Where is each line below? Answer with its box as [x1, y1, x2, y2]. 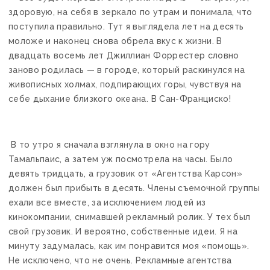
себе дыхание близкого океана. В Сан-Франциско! [8, 93, 231, 104]
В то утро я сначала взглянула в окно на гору [8, 139, 210, 149]
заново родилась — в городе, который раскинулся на [8, 64, 245, 75]
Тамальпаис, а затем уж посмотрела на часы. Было [8, 154, 233, 164]
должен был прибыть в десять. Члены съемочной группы [8, 183, 260, 193]
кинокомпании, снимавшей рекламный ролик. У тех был [8, 212, 251, 222]
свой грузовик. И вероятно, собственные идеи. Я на [8, 226, 238, 236]
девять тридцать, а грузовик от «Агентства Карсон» [8, 168, 243, 178]
